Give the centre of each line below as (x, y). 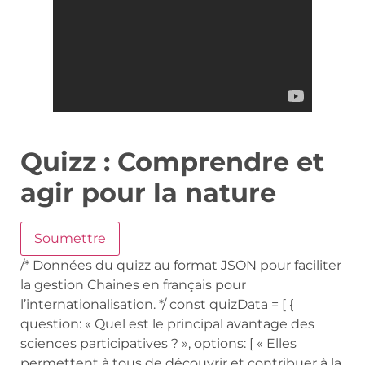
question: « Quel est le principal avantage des (167, 323)
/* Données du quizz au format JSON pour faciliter (181, 265)
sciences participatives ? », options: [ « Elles (158, 343)
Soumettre (70, 238)
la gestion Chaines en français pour (133, 284)
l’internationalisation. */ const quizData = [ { (157, 304)
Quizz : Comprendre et (172, 161)
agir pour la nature (148, 192)
